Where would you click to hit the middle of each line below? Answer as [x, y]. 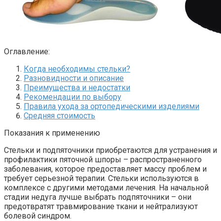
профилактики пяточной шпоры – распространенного [103, 159]
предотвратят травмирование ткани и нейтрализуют [101, 206]
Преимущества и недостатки [77, 87]
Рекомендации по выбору [73, 97]
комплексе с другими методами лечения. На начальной [106, 187]
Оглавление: [27, 51]
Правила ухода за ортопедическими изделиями [111, 106]
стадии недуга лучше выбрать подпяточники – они [98, 197]
